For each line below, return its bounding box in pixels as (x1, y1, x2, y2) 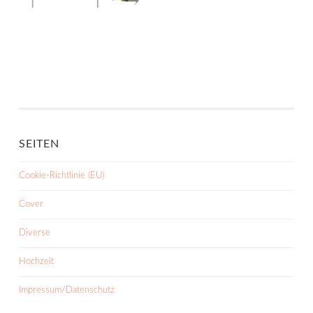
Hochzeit (19, 257, 54, 266)
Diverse (19, 228, 50, 238)
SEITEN (19, 138, 59, 150)
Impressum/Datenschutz (19, 286, 115, 295)
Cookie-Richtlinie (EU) (19, 171, 104, 180)
